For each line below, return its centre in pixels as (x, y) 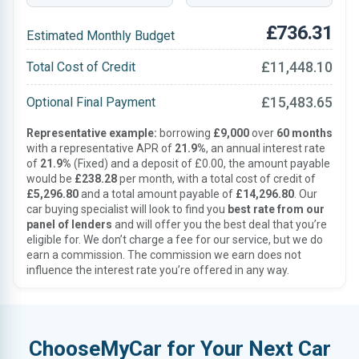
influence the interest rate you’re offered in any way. (158, 270)
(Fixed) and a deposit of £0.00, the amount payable (201, 163)
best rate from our (276, 209)
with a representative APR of (101, 148)
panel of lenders (69, 224)
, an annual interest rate (266, 148)
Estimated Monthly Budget (101, 36)
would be (50, 179)
